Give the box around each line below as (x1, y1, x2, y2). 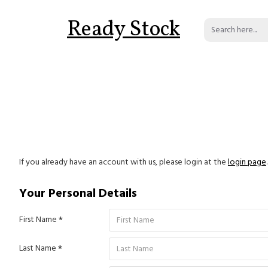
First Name (19, 214, 57, 226)
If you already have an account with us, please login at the (19, 156, 228, 168)
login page (228, 156, 266, 168)
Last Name (19, 242, 56, 254)
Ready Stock (67, 14, 180, 45)
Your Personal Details (19, 185, 137, 202)
